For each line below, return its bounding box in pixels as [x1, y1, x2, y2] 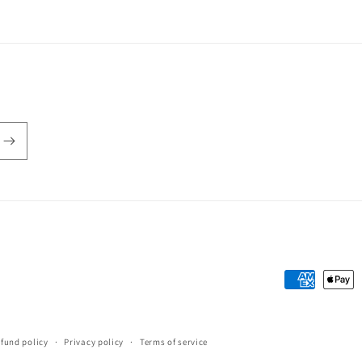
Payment [284, 271, 335, 288]
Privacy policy [64, 336, 124, 347]
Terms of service [139, 336, 208, 347]
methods [284, 294, 336, 311]
